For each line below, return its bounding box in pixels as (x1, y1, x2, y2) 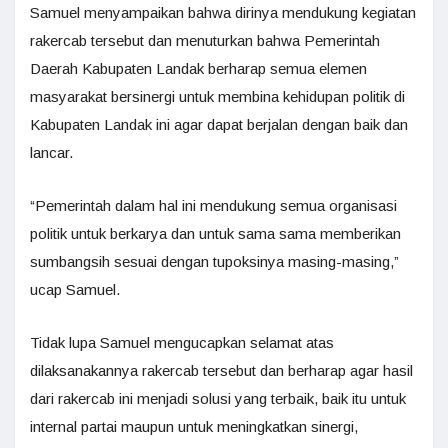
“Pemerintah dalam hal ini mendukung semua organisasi (30, 197, 397, 215)
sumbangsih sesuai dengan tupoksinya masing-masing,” (30, 253, 399, 271)
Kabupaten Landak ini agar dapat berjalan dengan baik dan (30, 116, 408, 134)
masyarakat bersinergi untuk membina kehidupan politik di (30, 88, 405, 106)
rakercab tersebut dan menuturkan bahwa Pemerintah (30, 32, 380, 50)
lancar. (30, 144, 73, 162)
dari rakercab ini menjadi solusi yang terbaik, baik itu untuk (30, 390, 406, 408)
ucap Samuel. (30, 281, 120, 299)
